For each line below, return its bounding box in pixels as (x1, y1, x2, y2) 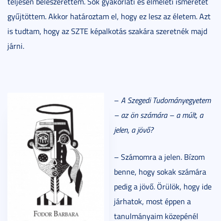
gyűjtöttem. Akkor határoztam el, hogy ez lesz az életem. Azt (7, 10, 211, 22)
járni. (7, 40, 24, 51)
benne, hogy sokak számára (114, 166, 206, 177)
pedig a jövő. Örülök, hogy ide (114, 181, 212, 192)
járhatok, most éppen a (114, 195, 191, 207)
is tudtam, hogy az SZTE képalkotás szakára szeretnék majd (7, 25, 207, 37)
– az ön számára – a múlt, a (114, 109, 203, 120)
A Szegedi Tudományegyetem (121, 94, 211, 106)
